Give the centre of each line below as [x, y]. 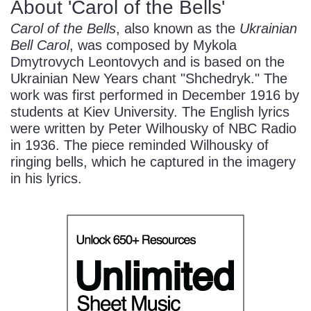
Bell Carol [40, 45]
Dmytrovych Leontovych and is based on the [148, 62]
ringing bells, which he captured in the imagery [153, 162]
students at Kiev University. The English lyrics [150, 112]
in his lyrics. [46, 179]
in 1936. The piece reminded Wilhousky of [140, 145]
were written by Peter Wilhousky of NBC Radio [153, 129]
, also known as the [178, 29]
